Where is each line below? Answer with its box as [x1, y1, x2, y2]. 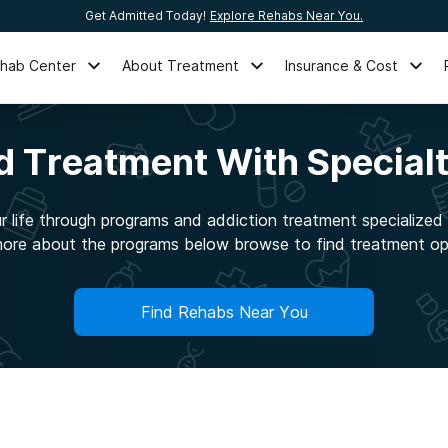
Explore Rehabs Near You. [210, 8, 363, 23]
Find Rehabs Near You [140, 302, 308, 322]
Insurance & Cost [285, 56, 399, 74]
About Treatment [122, 56, 240, 74]
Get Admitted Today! [85, 8, 206, 23]
